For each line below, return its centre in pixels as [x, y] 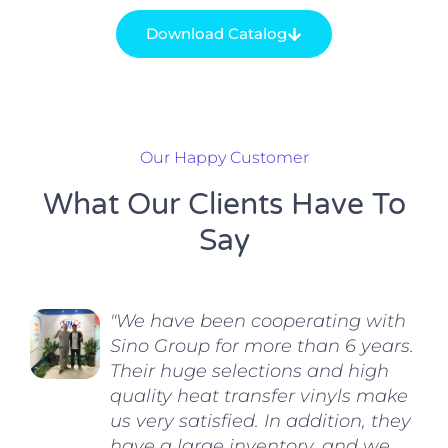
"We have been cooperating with [258, 321]
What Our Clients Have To [224, 205]
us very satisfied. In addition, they [260, 421]
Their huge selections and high [249, 371]
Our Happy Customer [224, 158]
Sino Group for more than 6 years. [262, 346]
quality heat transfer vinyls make [259, 396]
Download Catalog [216, 34]
